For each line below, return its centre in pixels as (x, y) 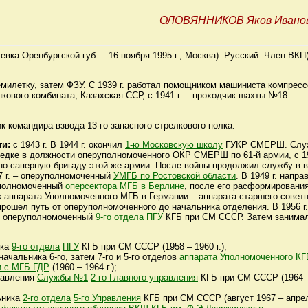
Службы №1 (63, 278)
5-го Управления (107, 298)
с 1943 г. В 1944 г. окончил (68, 144)
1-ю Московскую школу (174, 144)
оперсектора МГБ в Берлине (125, 186)
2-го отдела (47, 298)
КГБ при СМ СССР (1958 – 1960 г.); (153, 247)
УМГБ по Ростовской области (175, 175)
